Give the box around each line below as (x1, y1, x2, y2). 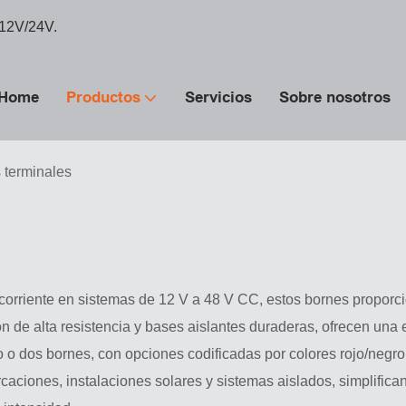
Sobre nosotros (279, 89, 391, 106)
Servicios (185, 89, 252, 106)
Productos (66, 89, 140, 106)
